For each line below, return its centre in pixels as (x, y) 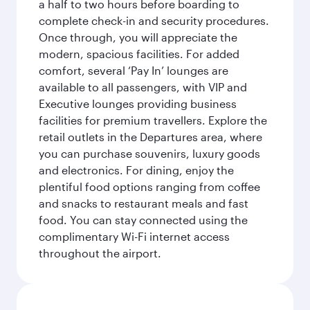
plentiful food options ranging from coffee (149, 186)
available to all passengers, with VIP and (143, 87)
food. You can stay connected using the (143, 220)
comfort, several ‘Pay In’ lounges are (134, 70)
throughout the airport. (100, 253)
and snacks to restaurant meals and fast (144, 203)
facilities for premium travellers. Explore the (153, 120)
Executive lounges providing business (138, 103)
